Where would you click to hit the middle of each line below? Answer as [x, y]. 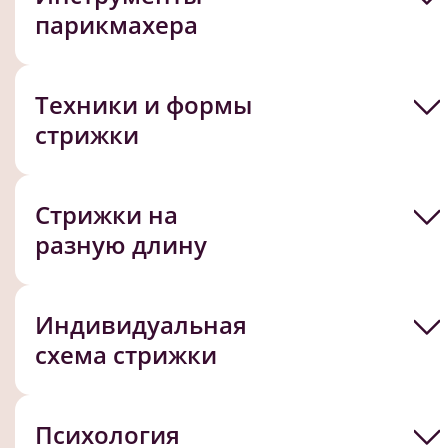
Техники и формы [143, 104]
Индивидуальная [141, 324]
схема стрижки [126, 354]
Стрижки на [106, 214]
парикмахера [116, 24]
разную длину [121, 244]
